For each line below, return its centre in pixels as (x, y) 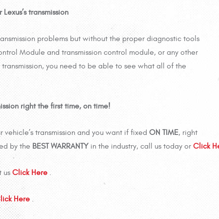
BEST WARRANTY (60, 146)
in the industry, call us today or (141, 146)
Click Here (31, 173)
